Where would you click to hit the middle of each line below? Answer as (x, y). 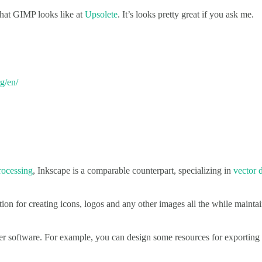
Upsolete (101, 15)
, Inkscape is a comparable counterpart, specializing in (133, 170)
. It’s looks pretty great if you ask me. (186, 15)
